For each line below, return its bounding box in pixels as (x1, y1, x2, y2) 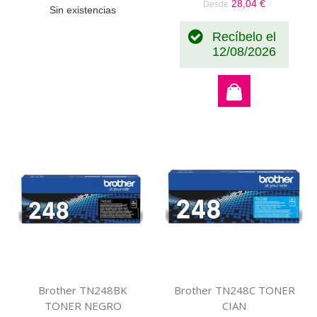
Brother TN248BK (38, 283, 127, 298)
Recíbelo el (212, 30, 276, 45)
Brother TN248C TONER (173, 283, 295, 298)
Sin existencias (50, 4, 116, 16)
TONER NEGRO (44, 299, 122, 313)
